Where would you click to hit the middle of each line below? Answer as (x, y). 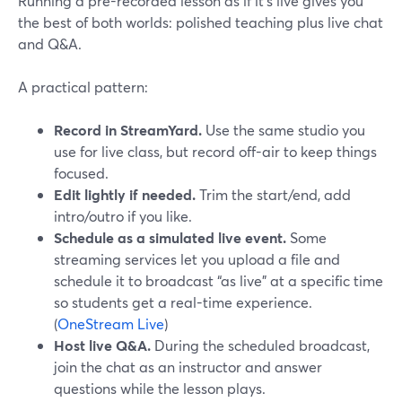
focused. (81, 173)
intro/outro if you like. (123, 216)
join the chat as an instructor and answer (188, 367)
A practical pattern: (83, 87)
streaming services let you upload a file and (197, 259)
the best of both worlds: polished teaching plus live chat (201, 22)
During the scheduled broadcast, (260, 345)
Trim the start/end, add (273, 194)
